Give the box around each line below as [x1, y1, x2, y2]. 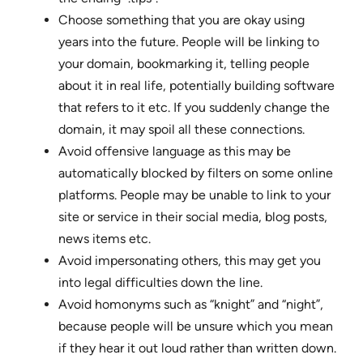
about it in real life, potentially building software [58, 78, 335, 94]
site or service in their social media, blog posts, [58, 209, 327, 225]
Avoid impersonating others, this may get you [58, 253, 321, 269]
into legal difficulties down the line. [58, 275, 263, 291]
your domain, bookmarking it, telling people [58, 56, 310, 72]
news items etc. [58, 231, 151, 247]
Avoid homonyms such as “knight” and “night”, [58, 297, 323, 313]
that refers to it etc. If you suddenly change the [58, 100, 330, 116]
